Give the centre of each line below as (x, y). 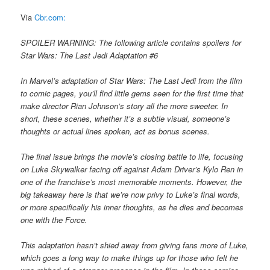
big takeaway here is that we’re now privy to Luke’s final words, (131, 194)
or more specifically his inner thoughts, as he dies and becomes (132, 207)
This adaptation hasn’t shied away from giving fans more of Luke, (135, 245)
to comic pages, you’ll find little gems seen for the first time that (132, 93)
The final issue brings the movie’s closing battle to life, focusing (132, 156)
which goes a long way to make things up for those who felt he (130, 258)
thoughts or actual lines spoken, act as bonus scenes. (115, 131)
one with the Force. (54, 219)
